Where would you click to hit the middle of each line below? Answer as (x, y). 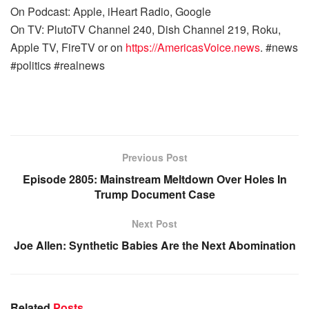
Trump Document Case (154, 194)
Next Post (154, 223)
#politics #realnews (59, 65)
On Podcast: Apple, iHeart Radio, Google (112, 11)
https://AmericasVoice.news (193, 47)
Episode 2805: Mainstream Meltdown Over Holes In (154, 179)
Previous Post (154, 157)
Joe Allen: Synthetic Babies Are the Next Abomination (154, 245)
